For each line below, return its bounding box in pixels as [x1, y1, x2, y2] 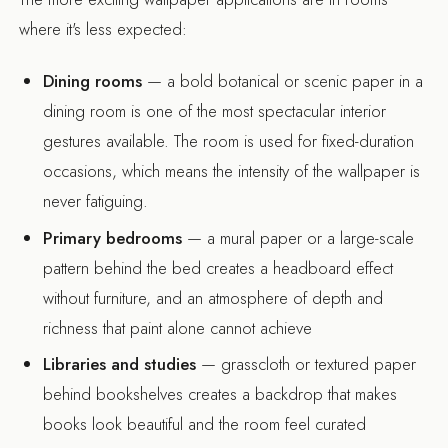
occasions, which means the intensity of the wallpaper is [43, 159, 421, 184]
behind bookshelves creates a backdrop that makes [43, 382, 398, 407]
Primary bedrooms [43, 225, 183, 250]
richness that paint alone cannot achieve [43, 315, 313, 340]
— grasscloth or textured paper [196, 352, 417, 377]
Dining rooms [43, 69, 143, 94]
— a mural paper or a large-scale [182, 225, 415, 250]
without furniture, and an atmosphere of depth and [43, 285, 384, 310]
